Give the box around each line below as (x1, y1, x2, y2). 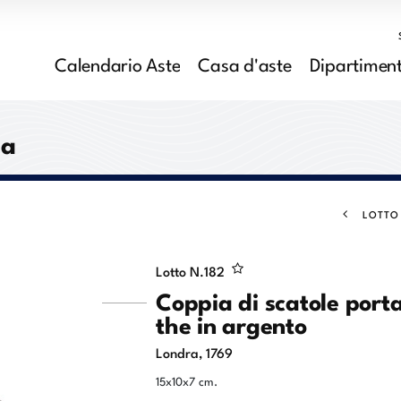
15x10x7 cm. (156, 372, 218, 388)
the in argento (156, 306, 307, 341)
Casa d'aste (198, 49, 292, 76)
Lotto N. (156, 260, 204, 280)
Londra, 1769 (156, 342, 233, 362)
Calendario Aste (55, 49, 181, 76)
